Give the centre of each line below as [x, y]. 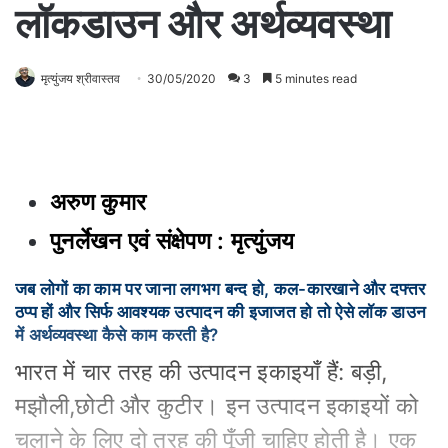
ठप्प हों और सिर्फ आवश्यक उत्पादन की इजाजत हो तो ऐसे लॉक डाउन [221, 311]
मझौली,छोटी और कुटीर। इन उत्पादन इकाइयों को [216, 406]
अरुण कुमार [101, 201]
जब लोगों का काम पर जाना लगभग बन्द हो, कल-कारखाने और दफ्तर [220, 288]
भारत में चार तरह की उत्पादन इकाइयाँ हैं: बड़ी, [201, 372]
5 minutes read [314, 78]
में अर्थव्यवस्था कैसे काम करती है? [117, 334]
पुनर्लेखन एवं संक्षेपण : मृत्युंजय [172, 240]
